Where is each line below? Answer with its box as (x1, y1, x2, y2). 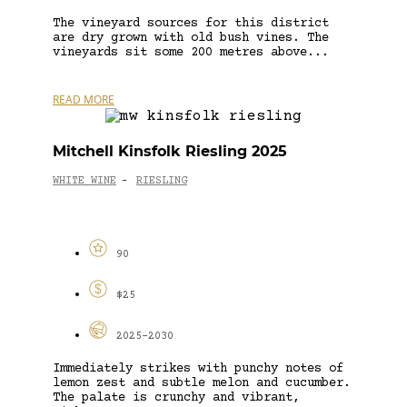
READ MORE (53, 91, 114, 107)
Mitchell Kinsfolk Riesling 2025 (53, 142, 287, 160)
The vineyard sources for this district (53, 15, 329, 31)
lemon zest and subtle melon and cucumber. (53, 375, 351, 391)
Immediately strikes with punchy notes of (53, 361, 343, 376)
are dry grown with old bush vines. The (53, 30, 329, 45)
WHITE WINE (53, 175, 116, 188)
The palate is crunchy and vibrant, (53, 390, 300, 405)
